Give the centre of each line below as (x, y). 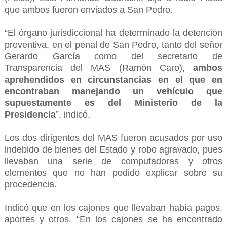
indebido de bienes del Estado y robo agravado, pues (113, 150)
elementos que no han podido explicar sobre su (113, 173)
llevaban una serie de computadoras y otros (113, 161)
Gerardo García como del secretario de (113, 56)
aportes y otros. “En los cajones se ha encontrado (113, 220)
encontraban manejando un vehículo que (113, 91)
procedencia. (30, 185)
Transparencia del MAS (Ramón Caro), (99, 68)
